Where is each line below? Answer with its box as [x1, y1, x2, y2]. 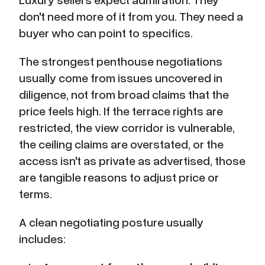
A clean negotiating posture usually [19, 215, 203, 230]
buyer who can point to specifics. [19, 25, 193, 40]
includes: [19, 231, 66, 246]
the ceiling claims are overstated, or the [19, 137, 224, 151]
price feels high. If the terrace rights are [19, 104, 223, 118]
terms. [19, 186, 52, 201]
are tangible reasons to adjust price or [19, 170, 219, 185]
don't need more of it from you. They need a [19, 9, 243, 24]
